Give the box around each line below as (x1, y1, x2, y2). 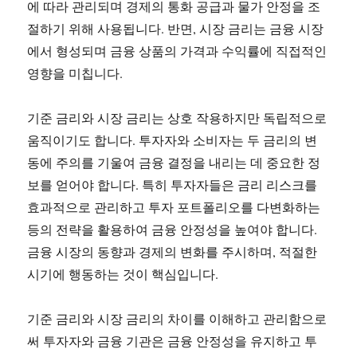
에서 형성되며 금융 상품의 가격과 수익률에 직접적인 (27, 42, 328, 59)
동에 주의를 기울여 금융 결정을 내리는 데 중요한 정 (27, 154, 321, 171)
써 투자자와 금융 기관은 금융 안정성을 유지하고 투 (27, 332, 318, 349)
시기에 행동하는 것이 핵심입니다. (27, 265, 219, 282)
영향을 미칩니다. (27, 65, 124, 81)
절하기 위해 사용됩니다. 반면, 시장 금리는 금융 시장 (27, 20, 324, 37)
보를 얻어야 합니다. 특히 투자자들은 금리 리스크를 (27, 176, 318, 193)
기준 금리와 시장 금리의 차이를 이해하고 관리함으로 (27, 310, 328, 327)
